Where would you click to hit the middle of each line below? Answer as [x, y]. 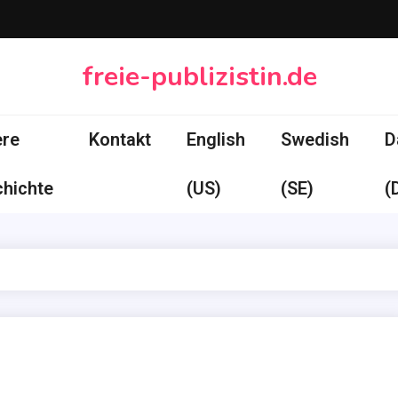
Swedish [315, 139]
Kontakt [120, 139]
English [216, 139]
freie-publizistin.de [199, 76]
